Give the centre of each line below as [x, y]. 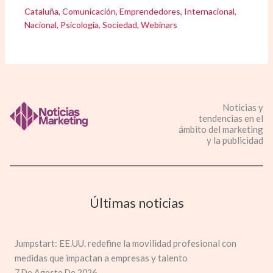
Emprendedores [150, 12]
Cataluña [42, 12]
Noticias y [243, 107]
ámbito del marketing [221, 129]
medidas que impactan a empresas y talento [101, 257]
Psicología [80, 25]
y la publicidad [235, 140]
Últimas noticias [136, 202]
